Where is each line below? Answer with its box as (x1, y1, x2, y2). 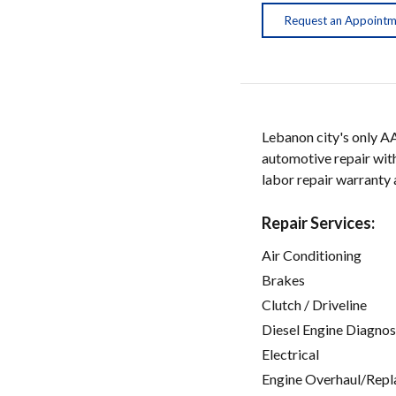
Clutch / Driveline (262, 296, 367, 314)
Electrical (262, 346, 319, 363)
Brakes (262, 271, 305, 289)
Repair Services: (262, 213, 375, 233)
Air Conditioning (262, 247, 362, 264)
